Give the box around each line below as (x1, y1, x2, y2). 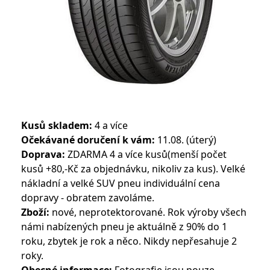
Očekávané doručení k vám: (20, 133, 155, 146)
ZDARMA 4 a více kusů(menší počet (64, 148, 227, 161)
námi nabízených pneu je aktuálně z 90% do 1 (20, 220, 227, 233)
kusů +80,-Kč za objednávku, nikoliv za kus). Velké (20, 162, 245, 175)
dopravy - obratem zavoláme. (20, 191, 154, 204)
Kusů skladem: (20, 119, 92, 132)
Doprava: (20, 148, 65, 161)
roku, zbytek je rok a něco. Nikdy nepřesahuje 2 (20, 234, 237, 248)
